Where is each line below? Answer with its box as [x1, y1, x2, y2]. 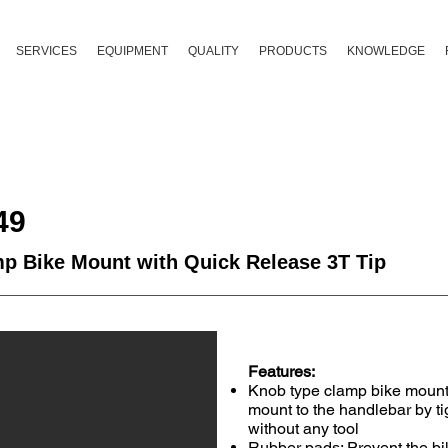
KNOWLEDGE [346, 44, 425, 58]
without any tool [248, 419, 359, 438]
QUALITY [187, 44, 239, 58]
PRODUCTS [258, 44, 327, 58]
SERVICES [15, 44, 77, 58]
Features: [248, 362, 315, 381]
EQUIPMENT [96, 44, 168, 58]
